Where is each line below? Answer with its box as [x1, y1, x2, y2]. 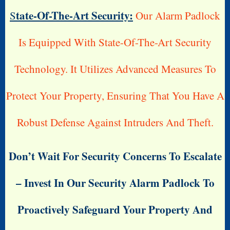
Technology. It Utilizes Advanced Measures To [14, 61, 216, 76]
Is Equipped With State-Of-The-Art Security [18, 34, 212, 49]
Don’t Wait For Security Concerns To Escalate [8, 148, 222, 164]
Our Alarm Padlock [133, 8, 220, 23]
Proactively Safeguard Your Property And [17, 202, 213, 218]
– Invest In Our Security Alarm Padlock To [15, 175, 215, 191]
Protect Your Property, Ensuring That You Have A [6, 88, 224, 103]
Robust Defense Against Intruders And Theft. [16, 114, 214, 129]
